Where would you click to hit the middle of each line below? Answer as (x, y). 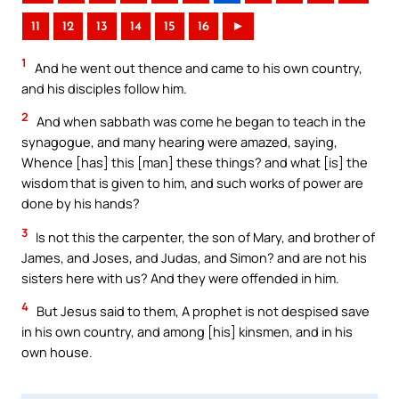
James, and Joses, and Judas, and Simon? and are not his (194, 257)
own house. (57, 352)
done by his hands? (81, 204)
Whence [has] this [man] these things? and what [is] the (195, 163)
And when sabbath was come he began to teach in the (200, 122)
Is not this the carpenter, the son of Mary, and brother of (204, 236)
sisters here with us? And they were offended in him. (180, 277)
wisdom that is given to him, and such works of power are (192, 183)
